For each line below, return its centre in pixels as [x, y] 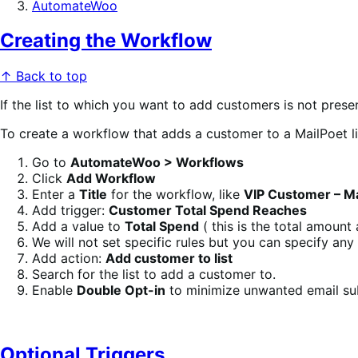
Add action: [69, 259]
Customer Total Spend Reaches [208, 211]
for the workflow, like [175, 195]
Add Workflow [111, 179]
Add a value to [78, 227]
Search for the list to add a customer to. [154, 274]
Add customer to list [169, 259]
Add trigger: [70, 211]
